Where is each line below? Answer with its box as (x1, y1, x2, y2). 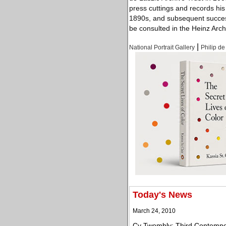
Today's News (133, 190, 192, 200)
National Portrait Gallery (129, 44, 195, 51)
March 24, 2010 (133, 207, 176, 214)
